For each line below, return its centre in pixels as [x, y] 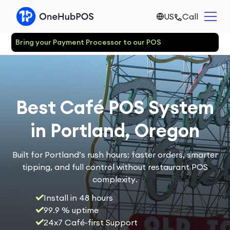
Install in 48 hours [79, 198]
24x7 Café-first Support [91, 222]
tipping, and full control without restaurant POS [115, 167]
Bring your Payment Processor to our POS [90, 42]
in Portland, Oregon [115, 131]
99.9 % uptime [71, 210]
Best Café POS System [115, 108]
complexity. [115, 179]
